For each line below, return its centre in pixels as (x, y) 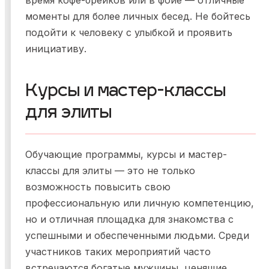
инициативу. (56, 49)
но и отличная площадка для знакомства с (129, 219)
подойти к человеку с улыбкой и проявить (129, 33)
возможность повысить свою (98, 187)
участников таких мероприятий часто (118, 252)
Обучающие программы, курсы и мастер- (126, 155)
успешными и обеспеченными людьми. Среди (137, 236)
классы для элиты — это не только (110, 171)
